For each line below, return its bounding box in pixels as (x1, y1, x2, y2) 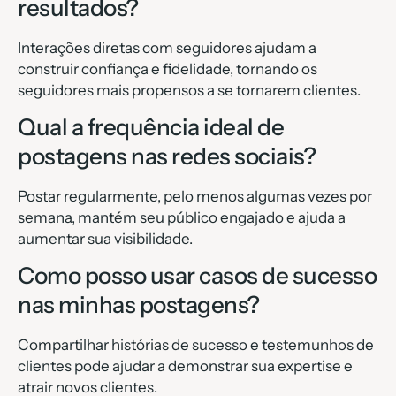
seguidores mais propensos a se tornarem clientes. (18, 80, 361, 99)
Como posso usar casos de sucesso (18, 262, 377, 291)
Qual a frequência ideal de (18, 112, 284, 141)
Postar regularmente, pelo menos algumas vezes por (18, 187, 372, 205)
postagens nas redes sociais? (18, 141, 316, 171)
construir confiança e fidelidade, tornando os (18, 59, 317, 78)
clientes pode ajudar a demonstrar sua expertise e (18, 357, 353, 376)
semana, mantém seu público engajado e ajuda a (18, 208, 346, 226)
